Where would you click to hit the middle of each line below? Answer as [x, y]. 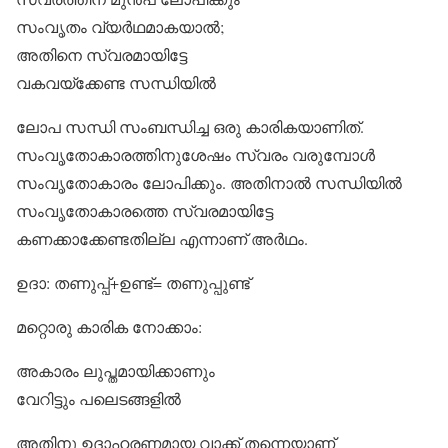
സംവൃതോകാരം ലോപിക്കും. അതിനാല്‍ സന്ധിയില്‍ [209, 182]
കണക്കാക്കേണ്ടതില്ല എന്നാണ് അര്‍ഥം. [162, 238]
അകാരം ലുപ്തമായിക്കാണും [115, 370]
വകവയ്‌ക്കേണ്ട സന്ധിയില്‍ [116, 82]
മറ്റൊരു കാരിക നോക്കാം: [109, 326]
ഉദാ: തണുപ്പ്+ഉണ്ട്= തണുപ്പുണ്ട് [133, 282]
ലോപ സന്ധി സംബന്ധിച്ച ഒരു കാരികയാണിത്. [190, 126]
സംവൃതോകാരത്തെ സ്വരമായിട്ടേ [144, 210]
